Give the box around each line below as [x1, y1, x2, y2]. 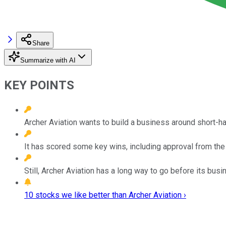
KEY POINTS [4, 78, 74, 92]
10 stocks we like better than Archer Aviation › [24, 190, 186, 200]
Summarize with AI [20, 56, 76, 64]
